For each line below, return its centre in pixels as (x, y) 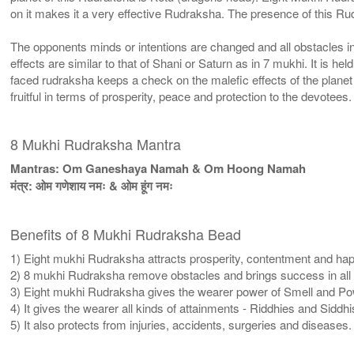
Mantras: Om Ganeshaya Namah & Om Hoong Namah (158, 168)
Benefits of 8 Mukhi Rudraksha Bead (126, 233)
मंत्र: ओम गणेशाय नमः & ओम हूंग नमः (92, 185)
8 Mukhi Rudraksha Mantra (96, 143)
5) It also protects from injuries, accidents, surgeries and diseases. (181, 324)
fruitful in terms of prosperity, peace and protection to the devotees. (181, 96)
